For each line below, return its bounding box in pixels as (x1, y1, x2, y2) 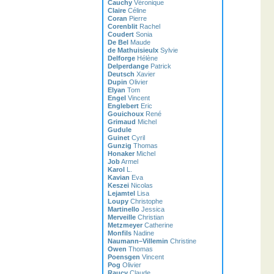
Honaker (108, 150, 135, 157)
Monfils (108, 229, 131, 237)
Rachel (138, 23, 160, 30)
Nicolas (129, 182, 153, 189)
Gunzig (108, 142, 131, 149)
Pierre (127, 15, 147, 22)
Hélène (135, 54, 158, 62)
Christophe (128, 198, 163, 205)
